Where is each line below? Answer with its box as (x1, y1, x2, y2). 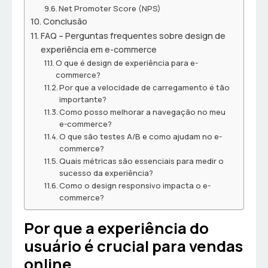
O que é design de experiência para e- (56, 57, 199, 69)
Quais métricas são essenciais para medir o (59, 156, 224, 167)
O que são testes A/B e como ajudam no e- (59, 131, 223, 142)
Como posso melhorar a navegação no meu (59, 106, 226, 118)
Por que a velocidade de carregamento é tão (59, 82, 230, 93)
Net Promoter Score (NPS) (59, 3, 162, 14)
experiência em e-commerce (40, 44, 157, 56)
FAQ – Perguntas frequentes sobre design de (40, 30, 226, 42)
